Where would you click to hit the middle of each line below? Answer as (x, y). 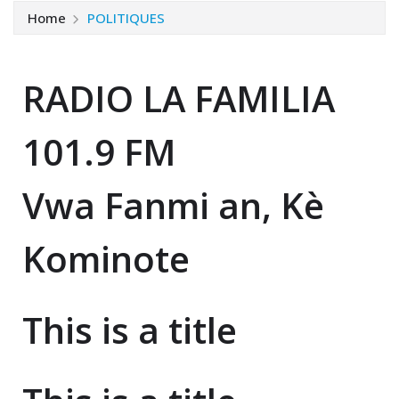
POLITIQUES (126, 17)
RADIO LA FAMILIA (179, 98)
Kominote (106, 258)
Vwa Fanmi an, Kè (173, 205)
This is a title (130, 330)
